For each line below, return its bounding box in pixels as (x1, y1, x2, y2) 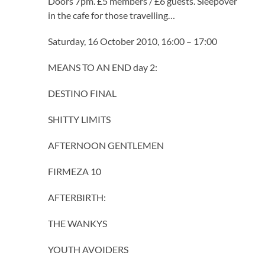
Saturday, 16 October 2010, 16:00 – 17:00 (48, 35, 218, 47)
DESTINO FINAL (48, 87, 117, 99)
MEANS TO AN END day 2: (48, 61, 158, 73)
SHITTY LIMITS (48, 113, 111, 125)
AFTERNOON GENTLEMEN (48, 139, 164, 151)
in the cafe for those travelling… (48, 9, 176, 21)
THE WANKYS (48, 217, 108, 229)
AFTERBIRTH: (48, 191, 106, 203)
